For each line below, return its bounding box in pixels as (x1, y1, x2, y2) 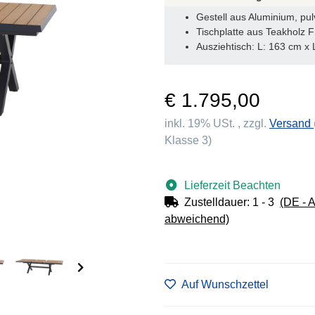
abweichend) (165, 212, 229, 225)
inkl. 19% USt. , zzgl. (165, 117, 269, 129)
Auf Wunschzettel (181, 278, 269, 290)
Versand (269, 117, 314, 129)
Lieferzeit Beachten (184, 179, 281, 191)
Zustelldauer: (184, 195, 252, 208)
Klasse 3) (165, 134, 212, 146)
